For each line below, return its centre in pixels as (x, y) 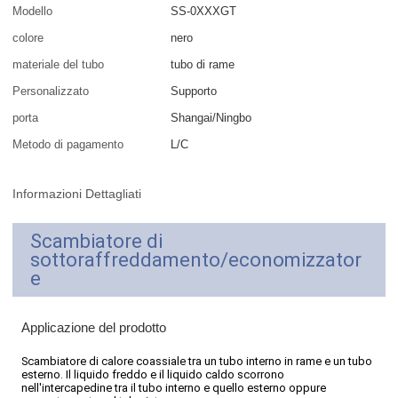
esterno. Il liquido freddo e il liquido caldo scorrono (153, 375)
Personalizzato (51, 92)
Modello (33, 12)
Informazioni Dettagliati (77, 194)
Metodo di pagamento (68, 145)
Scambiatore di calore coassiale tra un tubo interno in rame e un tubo (197, 362)
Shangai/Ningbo (211, 118)
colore (28, 38)
